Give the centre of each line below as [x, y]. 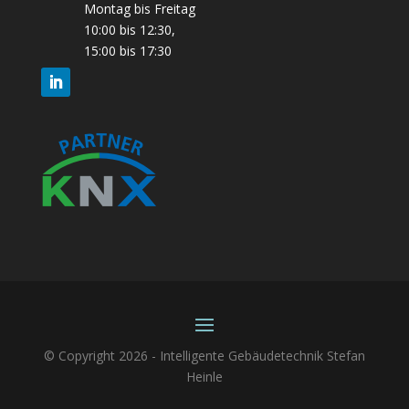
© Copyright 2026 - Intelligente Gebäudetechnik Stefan [204, 355]
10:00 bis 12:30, [129, 29]
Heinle [204, 376]
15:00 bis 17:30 [127, 50]
